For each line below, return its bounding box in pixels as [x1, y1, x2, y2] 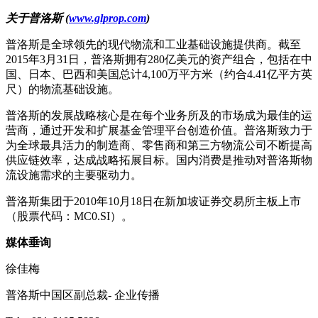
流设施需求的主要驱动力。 [6, 169, 142, 181]
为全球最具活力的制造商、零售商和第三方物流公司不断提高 [6, 139, 312, 151]
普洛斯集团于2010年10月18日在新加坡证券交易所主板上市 [6, 195, 301, 207]
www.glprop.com [69, 12, 146, 24]
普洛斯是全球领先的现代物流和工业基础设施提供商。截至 [6, 38, 301, 50]
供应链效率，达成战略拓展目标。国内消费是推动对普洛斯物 [6, 154, 312, 166]
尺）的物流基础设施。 [6, 83, 119, 95]
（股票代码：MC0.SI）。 [6, 210, 133, 222]
